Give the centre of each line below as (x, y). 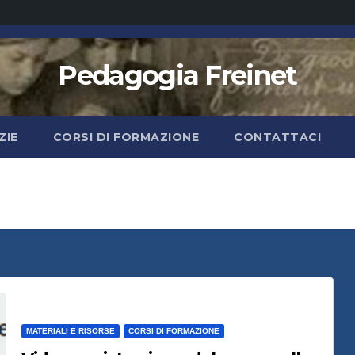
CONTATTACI (278, 137)
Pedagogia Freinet (177, 75)
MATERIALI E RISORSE (70, 331)
